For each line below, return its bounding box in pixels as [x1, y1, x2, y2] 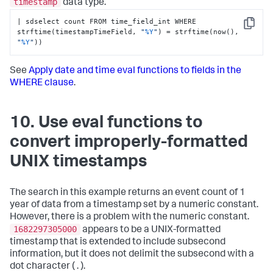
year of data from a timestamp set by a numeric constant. [10, 200, 258, 210]
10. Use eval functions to [10, 115, 203, 132]
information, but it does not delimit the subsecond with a [10, 250, 254, 260]
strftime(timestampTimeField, [17, 27, 141, 37]
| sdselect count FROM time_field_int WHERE [17, 17, 197, 26]
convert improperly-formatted [10, 134, 248, 152]
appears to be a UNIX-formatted [80, 225, 221, 236]
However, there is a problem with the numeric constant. [10, 212, 249, 222]
